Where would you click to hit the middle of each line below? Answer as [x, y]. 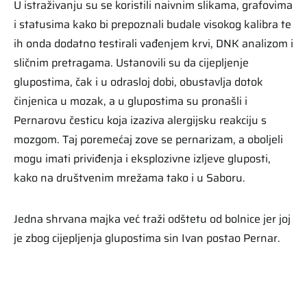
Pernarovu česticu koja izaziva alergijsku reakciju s [140, 120]
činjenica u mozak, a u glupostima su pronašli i [131, 101]
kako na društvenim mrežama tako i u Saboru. [130, 177]
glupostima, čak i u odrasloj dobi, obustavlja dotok [138, 82]
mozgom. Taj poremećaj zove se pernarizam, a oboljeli [148, 139]
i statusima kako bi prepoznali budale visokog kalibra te [152, 24]
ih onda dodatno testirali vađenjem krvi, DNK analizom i [153, 43]
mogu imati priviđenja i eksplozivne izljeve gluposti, [142, 158]
